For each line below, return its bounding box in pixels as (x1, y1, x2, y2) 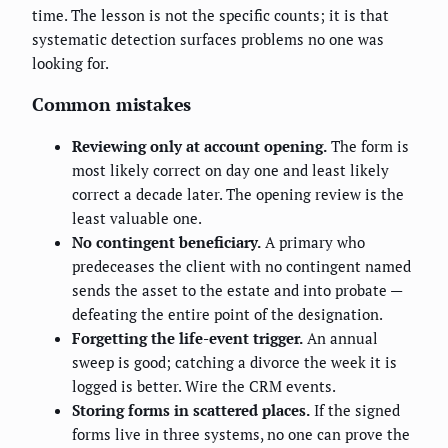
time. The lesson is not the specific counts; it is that (32, 4, 389, 25)
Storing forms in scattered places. (72, 399, 310, 420)
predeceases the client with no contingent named (72, 255, 411, 276)
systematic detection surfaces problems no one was (32, 28, 384, 49)
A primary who (261, 231, 365, 252)
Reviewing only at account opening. (72, 135, 327, 156)
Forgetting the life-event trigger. (72, 327, 303, 348)
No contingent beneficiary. (72, 231, 261, 252)
